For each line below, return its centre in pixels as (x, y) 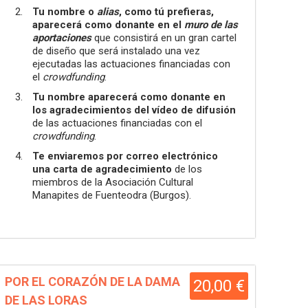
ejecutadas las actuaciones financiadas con (131, 64)
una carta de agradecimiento (103, 169)
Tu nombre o (65, 12)
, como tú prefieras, (166, 12)
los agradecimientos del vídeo (107, 110)
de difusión (208, 110)
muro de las (211, 25)
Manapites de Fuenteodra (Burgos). (112, 195)
